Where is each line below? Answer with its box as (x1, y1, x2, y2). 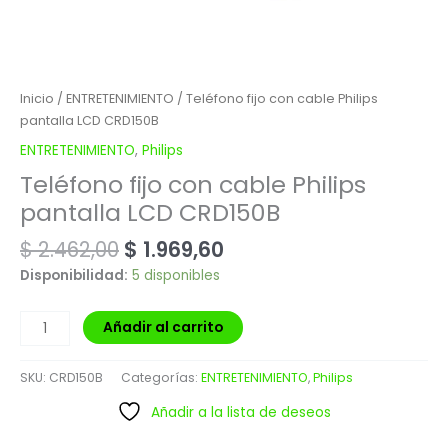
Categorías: (121, 368, 201, 386)
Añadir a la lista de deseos (151, 402, 331, 422)
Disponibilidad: (20, 266, 128, 286)
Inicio (20, 89, 54, 107)
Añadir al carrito (103, 318, 224, 337)
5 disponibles (132, 266, 220, 286)
